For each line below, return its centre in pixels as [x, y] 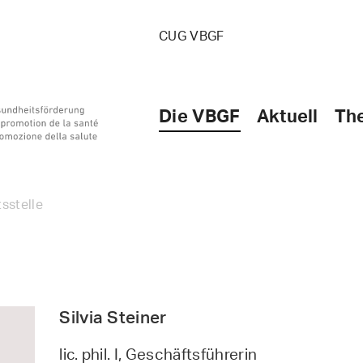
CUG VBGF [192, 36]
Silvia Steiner [113, 316]
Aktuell [287, 115]
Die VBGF [200, 115]
